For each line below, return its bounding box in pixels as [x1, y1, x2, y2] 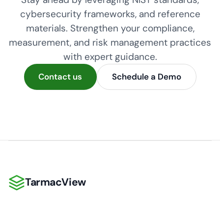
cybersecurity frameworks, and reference [20, 8, 200, 20]
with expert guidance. [63, 51, 157, 63]
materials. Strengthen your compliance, [26, 22, 194, 34]
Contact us [38, 71, 82, 82]
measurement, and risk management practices [9, 36, 211, 49]
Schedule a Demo [111, 71, 181, 82]
